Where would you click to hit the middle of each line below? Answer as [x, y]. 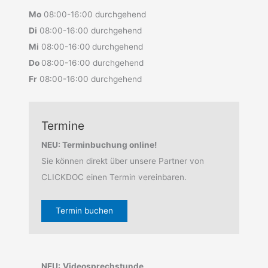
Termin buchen [84, 210]
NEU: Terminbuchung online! [99, 144]
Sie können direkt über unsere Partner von [122, 161]
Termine [63, 125]
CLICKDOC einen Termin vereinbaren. [114, 177]
